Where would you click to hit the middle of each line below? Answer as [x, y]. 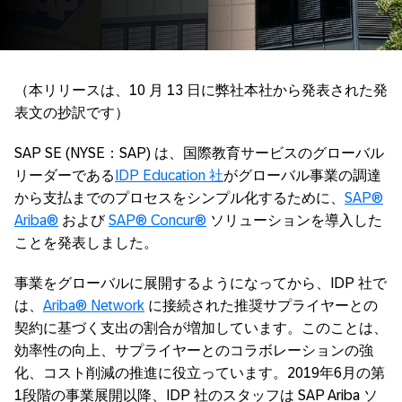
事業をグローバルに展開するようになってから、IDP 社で [201, 283]
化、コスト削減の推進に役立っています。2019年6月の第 [200, 373]
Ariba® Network [94, 306]
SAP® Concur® [157, 220]
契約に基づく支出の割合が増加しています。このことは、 [201, 328]
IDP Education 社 [169, 175]
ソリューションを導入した [294, 220]
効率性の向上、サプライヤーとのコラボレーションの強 [194, 350]
